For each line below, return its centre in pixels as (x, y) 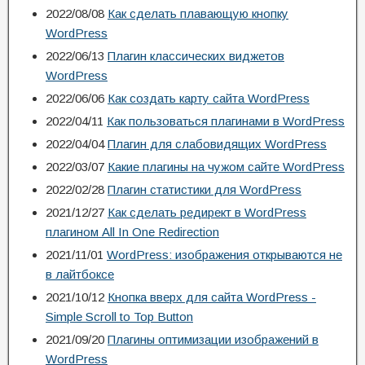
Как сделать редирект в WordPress (207, 212)
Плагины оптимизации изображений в (213, 339)
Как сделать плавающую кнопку (198, 13)
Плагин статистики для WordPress (204, 189)
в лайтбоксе (80, 274)
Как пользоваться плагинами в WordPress (226, 121)
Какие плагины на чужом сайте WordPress (226, 167)
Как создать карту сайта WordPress (209, 98)
